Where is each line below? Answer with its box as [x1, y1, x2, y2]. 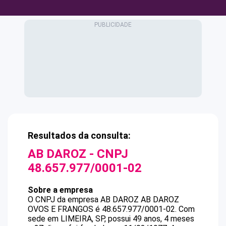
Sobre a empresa [28, 185, 93, 195]
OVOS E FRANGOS [28, 204, 93, 214]
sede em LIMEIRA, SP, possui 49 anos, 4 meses [28, 214, 194, 223]
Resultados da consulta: [28, 130, 131, 141]
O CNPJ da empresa [28, 195, 100, 204]
